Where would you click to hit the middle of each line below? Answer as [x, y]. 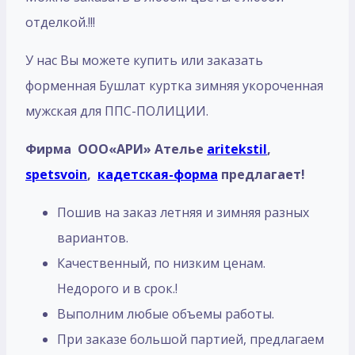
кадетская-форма [158, 174]
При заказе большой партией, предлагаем [191, 339]
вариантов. [93, 237]
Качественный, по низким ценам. [161, 263]
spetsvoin [56, 174]
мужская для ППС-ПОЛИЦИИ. [117, 111]
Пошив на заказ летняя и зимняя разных [183, 212]
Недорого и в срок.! [117, 288]
